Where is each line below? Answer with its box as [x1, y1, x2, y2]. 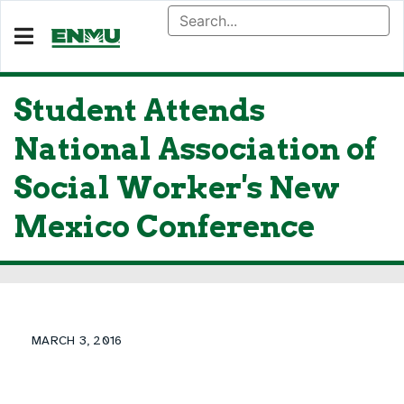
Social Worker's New [14, 170, 340, 206]
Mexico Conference [14, 208, 315, 244]
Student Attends [14, 92, 265, 128]
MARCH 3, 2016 [32, 333, 123, 348]
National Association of [14, 131, 376, 167]
